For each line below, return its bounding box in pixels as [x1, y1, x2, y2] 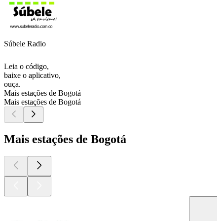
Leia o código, [4, 62, 49, 71]
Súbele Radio [4, 39, 46, 48]
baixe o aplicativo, [4, 71, 61, 80]
